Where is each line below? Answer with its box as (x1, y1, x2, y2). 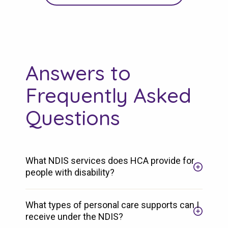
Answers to (25, 60, 131, 85)
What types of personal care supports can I (25, 199, 199, 210)
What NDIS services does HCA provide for (25, 155, 194, 166)
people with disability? (25, 166, 115, 178)
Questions (25, 104, 120, 130)
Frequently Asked (25, 82, 191, 108)
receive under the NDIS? (25, 211, 123, 222)
